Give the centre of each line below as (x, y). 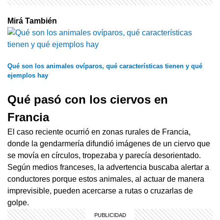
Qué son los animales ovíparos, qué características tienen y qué (105, 66)
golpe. (18, 202)
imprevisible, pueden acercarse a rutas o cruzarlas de (100, 191)
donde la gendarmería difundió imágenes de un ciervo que (109, 143)
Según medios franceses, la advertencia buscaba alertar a (108, 167)
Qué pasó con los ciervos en (88, 99)
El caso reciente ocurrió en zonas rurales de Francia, (99, 132)
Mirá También (32, 21)
